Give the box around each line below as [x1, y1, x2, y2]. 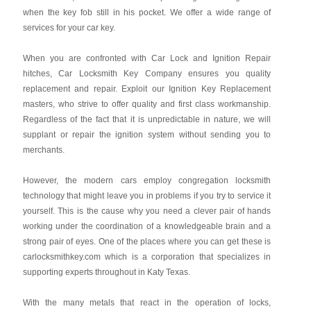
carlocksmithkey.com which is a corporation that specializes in [22, 252, 271, 262]
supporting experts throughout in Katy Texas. [22, 267, 190, 277]
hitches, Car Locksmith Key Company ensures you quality [22, 69, 271, 78]
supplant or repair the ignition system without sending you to [22, 130, 271, 140]
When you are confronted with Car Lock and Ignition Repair [22, 53, 271, 63]
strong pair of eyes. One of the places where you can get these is [22, 237, 271, 246]
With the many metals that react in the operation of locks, [22, 298, 271, 308]
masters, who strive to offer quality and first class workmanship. [22, 99, 271, 109]
